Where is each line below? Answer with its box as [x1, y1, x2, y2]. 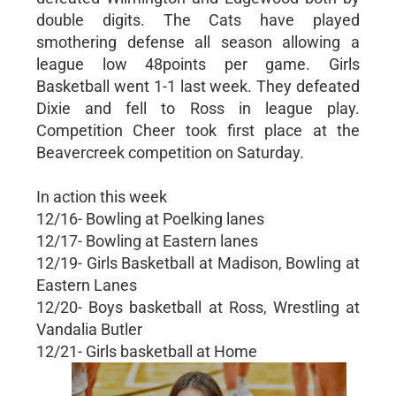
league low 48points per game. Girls [35, 54, 361, 73]
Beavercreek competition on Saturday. [35, 142, 304, 162]
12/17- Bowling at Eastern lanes [35, 231, 258, 250]
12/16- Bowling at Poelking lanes [35, 209, 264, 228]
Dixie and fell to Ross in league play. [35, 98, 361, 118]
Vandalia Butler [35, 319, 142, 339]
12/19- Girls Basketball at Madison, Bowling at [35, 253, 361, 272]
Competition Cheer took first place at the [35, 120, 361, 140]
